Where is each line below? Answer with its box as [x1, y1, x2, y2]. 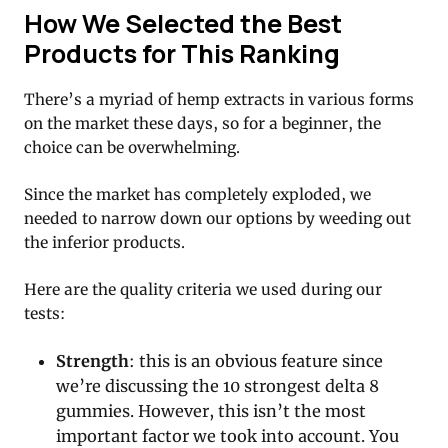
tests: [24, 303, 65, 323]
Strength [56, 350, 130, 371]
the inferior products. [24, 232, 185, 252]
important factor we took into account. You [56, 425, 400, 446]
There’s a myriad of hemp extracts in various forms [24, 89, 414, 109]
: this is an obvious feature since [129, 350, 384, 371]
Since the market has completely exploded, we [24, 184, 371, 204]
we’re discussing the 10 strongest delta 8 [56, 375, 380, 396]
